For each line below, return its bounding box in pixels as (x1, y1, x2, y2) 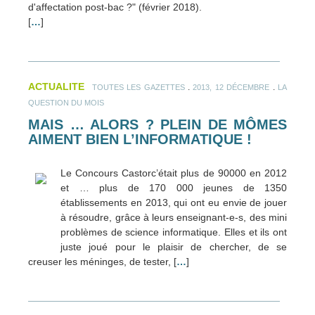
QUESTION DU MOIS (28, 98, 104, 108)
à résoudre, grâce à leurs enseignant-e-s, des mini (60, 211, 287, 223)
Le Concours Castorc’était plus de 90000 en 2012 (60, 167, 287, 179)
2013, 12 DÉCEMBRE (193, 83, 270, 92)
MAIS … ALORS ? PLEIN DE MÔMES (28, 117, 287, 133)
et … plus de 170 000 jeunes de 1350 (60, 181, 287, 193)
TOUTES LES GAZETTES (91, 83, 185, 92)
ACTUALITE (28, 81, 84, 93)
